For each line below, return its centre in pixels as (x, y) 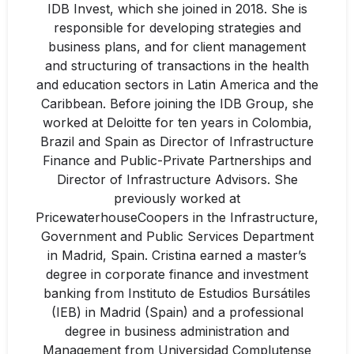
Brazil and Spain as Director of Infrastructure (177, 141)
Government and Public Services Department (177, 236)
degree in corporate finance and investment (177, 274)
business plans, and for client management (177, 47)
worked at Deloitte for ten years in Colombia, (177, 122)
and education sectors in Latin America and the (177, 85)
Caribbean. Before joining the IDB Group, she (177, 104)
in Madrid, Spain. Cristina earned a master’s (177, 255)
